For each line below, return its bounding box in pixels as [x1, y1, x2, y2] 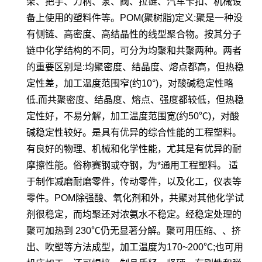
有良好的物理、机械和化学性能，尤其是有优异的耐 [26, 143, 242, 154]
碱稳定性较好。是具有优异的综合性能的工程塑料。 [26, 127, 242, 137]
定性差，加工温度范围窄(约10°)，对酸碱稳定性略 [26, 78, 233, 88]
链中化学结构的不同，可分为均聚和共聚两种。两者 [26, 45, 242, 56]
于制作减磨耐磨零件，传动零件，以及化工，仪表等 [26, 176, 242, 187]
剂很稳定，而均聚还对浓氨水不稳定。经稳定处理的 [26, 209, 242, 219]
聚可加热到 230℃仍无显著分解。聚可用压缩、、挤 [26, 225, 241, 236]
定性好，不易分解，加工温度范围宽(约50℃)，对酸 [26, 111, 239, 121]
